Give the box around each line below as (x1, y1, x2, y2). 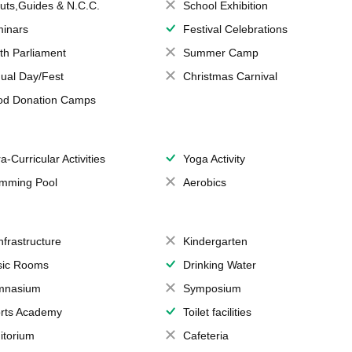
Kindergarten (182, 235, 247, 247)
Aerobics (182, 176, 226, 189)
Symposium (182, 282, 241, 295)
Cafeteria (182, 329, 229, 342)
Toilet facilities (182, 306, 251, 318)
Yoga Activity (182, 152, 245, 165)
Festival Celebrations (182, 23, 288, 35)
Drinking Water (182, 258, 256, 271)
